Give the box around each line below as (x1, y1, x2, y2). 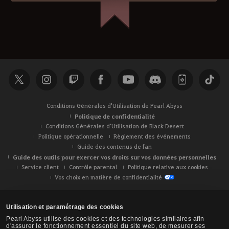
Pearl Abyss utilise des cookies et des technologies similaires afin (6, 215, 204, 223)
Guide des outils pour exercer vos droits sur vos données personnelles (13, 152, 216, 161)
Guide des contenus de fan (77, 142, 152, 150)
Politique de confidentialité (74, 111, 155, 120)
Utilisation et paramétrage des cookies (6, 203, 124, 211)
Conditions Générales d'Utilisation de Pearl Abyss (47, 101, 182, 109)
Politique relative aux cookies (127, 163, 208, 171)
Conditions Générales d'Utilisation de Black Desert (45, 122, 184, 130)
